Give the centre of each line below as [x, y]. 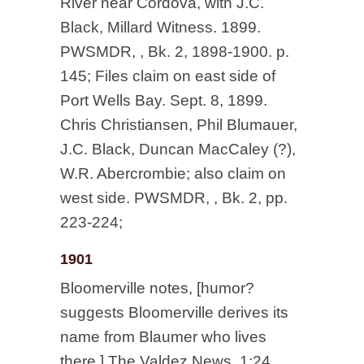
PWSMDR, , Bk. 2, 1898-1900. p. [175, 52]
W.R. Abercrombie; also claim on [173, 173]
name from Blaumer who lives [163, 337]
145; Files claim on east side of [168, 76]
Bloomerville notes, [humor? [157, 288]
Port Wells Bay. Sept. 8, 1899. [164, 100]
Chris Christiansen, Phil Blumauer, [179, 125]
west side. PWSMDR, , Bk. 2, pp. [174, 198]
